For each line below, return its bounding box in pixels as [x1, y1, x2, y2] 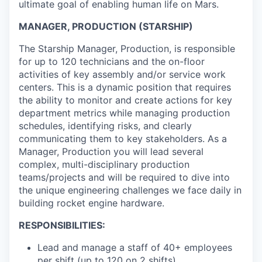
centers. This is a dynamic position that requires [19, 81, 231, 94]
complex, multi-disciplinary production [19, 158, 189, 171]
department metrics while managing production [19, 107, 230, 119]
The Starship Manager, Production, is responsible [19, 43, 235, 55]
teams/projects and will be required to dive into [19, 171, 230, 184]
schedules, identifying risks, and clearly [19, 120, 192, 132]
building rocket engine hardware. [19, 197, 164, 209]
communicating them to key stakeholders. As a [19, 133, 227, 145]
